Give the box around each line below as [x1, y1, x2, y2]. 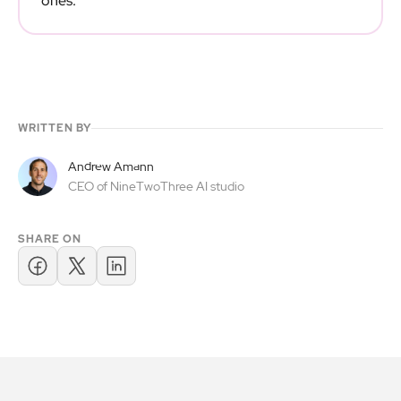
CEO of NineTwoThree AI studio [68, 178, 244, 194]
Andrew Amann [68, 158, 154, 175]
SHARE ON [18, 232, 81, 246]
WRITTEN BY [18, 121, 91, 135]
